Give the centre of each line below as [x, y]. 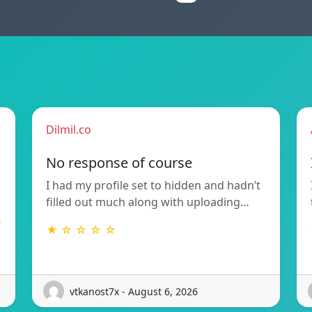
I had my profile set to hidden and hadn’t [153, 186]
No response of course [119, 163]
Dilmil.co [69, 130]
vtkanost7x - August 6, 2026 [134, 291]
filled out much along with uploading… [148, 202]
